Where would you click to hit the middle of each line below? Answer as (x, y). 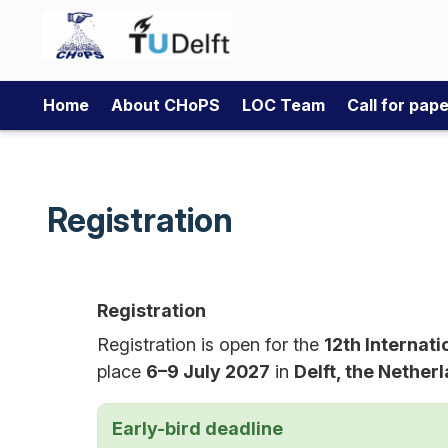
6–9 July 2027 (208, 371)
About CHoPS (165, 105)
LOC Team (283, 105)
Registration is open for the (210, 344)
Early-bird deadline (197, 428)
